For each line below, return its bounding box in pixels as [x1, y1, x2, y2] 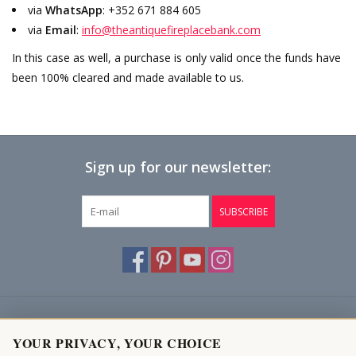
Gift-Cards [12, 80, 64, 95]
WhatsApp [45, 2, 103, 18]
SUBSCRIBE [219, 205, 268, 219]
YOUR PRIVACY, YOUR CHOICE [13, 334, 222, 352]
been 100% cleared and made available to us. [12, 70, 244, 86]
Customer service [12, 323, 121, 341]
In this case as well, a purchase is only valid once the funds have [12, 50, 341, 66]
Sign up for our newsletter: [85, 157, 271, 177]
